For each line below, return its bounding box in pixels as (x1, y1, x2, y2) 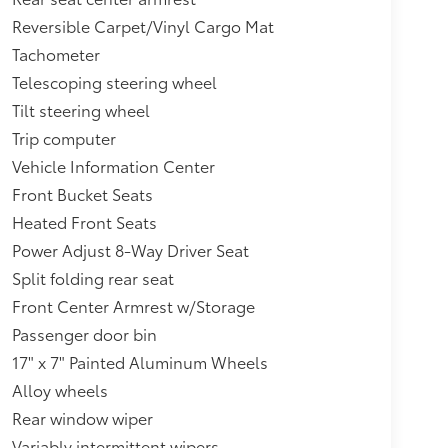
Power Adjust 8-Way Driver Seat (11, 237, 249, 261)
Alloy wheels (11, 377, 108, 401)
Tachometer (11, 41, 100, 65)
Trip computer (11, 125, 116, 149)
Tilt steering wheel (11, 97, 150, 121)
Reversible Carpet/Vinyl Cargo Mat (11, 13, 274, 37)
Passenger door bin (11, 321, 157, 345)
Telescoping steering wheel (11, 69, 217, 93)
